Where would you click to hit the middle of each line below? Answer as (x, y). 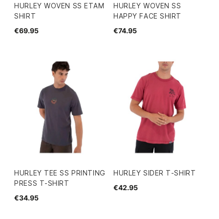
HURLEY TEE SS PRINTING (60, 173)
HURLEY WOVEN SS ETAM (59, 6)
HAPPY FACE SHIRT (148, 16)
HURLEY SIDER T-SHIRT (155, 173)
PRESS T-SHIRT (42, 183)
